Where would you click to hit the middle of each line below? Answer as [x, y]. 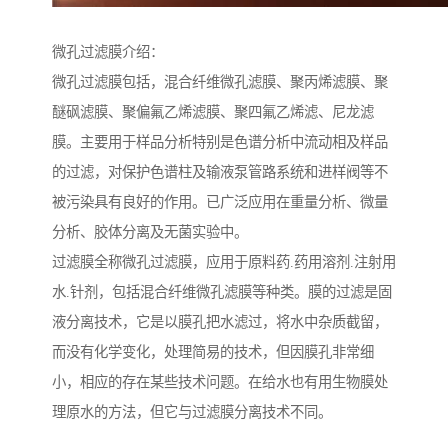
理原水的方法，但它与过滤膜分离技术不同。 [192, 412]
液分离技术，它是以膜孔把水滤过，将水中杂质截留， [220, 322]
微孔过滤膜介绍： [108, 52]
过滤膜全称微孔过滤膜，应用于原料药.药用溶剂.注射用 [224, 262]
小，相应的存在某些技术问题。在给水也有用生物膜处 [220, 382]
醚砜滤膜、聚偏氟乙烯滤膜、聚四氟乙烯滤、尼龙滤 [213, 112]
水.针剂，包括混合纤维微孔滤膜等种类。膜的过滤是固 [222, 292]
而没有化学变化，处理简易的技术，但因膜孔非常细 [213, 352]
